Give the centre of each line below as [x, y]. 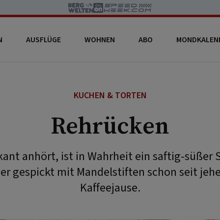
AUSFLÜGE [43, 40]
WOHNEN [99, 40]
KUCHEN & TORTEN [110, 96]
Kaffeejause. [110, 188]
